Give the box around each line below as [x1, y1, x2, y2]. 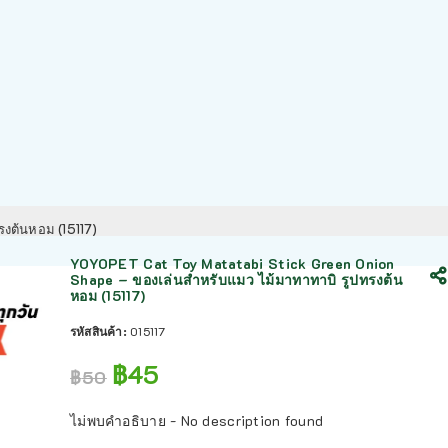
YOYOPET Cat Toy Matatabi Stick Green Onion [70, 254, 395, 273]
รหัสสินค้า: [70, 323, 131, 339]
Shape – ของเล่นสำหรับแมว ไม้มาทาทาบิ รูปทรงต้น [70, 270, 403, 289]
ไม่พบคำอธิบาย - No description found [70, 411, 324, 430]
